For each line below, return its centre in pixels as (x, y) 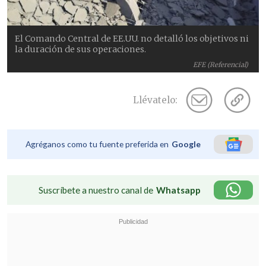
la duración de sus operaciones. (81, 50)
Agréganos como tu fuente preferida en (97, 144)
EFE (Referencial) (221, 65)
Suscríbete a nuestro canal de (96, 190)
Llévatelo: (155, 100)
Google (186, 144)
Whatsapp (178, 190)
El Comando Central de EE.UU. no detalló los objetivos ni (132, 39)
